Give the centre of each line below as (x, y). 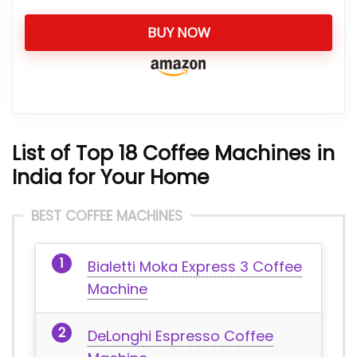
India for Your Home (110, 177)
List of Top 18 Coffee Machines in (173, 153)
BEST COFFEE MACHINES (107, 216)
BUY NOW (178, 32)
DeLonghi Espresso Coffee (180, 336)
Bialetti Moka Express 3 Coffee (195, 267)
